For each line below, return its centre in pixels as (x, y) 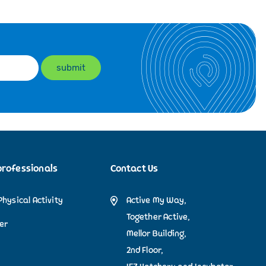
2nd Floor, (145, 250)
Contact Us (134, 168)
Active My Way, (156, 200)
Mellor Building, (156, 233)
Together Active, (158, 217)
